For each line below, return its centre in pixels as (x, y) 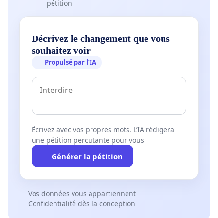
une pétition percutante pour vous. (89, 140)
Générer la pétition (87, 156)
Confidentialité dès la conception (82, 203)
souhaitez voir (61, 50)
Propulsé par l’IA (71, 62)
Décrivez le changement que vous (101, 38)
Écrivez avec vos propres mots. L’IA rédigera (103, 129)
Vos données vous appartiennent (82, 193)
